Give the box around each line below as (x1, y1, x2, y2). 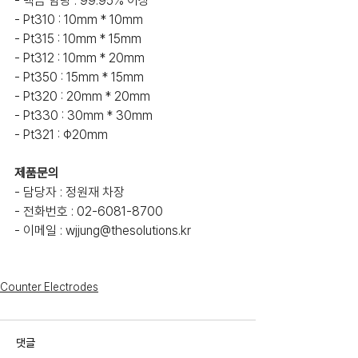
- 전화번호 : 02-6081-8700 (14, 204, 163, 219)
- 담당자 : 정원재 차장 (14, 185, 125, 200)
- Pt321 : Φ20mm (14, 127, 108, 142)
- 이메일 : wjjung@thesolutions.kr (14, 223, 191, 238)
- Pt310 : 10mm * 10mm (14, 12, 143, 27)
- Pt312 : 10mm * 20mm (14, 50, 145, 66)
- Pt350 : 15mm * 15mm (14, 70, 144, 85)
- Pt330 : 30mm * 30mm (14, 108, 153, 123)
